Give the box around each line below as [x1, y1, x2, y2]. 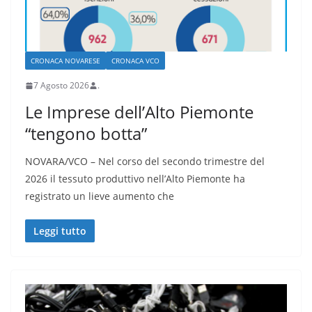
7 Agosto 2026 [33, 79, 89, 92]
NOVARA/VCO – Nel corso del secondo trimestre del [25, 155, 265, 169]
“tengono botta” [25, 122, 147, 146]
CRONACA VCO [111, 56, 159, 66]
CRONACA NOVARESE [31, 56, 100, 66]
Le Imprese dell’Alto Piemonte [25, 100, 253, 124]
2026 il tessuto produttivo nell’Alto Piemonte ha [25, 172, 245, 186]
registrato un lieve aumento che [25, 189, 174, 203]
